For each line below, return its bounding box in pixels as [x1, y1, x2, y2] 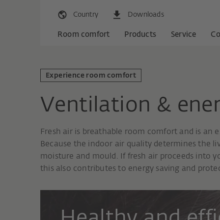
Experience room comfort [46, 72, 137, 79]
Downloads [128, 11, 164, 19]
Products [124, 31, 157, 39]
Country [73, 11, 98, 18]
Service [171, 31, 196, 39]
